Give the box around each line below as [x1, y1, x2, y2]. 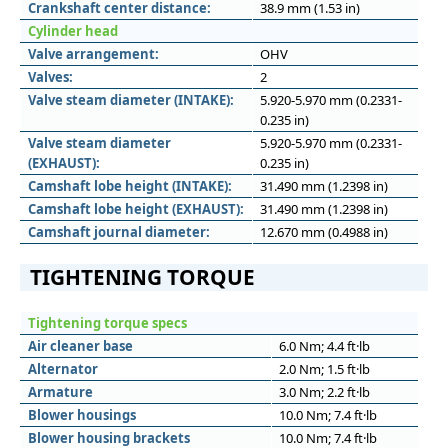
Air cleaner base [28, 337, 133, 355]
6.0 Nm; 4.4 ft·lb [279, 337, 370, 355]
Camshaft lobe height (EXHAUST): [28, 200, 244, 218]
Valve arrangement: [28, 45, 159, 63]
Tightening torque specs [28, 314, 187, 332]
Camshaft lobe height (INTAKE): [28, 177, 232, 195]
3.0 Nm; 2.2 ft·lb [279, 383, 370, 401]
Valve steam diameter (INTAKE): [28, 91, 234, 109]
